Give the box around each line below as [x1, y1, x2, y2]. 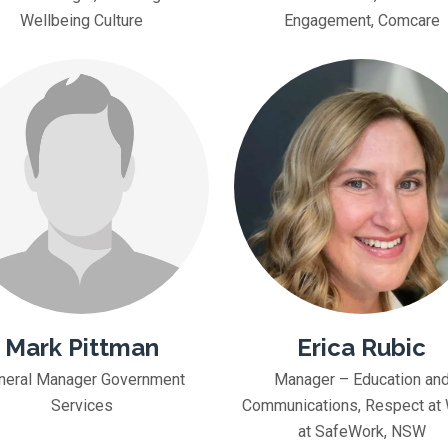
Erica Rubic [297, 333, 426, 362]
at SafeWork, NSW [297, 422, 426, 441]
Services [50, 396, 113, 415]
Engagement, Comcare [283, 11, 440, 30]
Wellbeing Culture [20, 11, 143, 30]
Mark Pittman [4, 333, 159, 362]
